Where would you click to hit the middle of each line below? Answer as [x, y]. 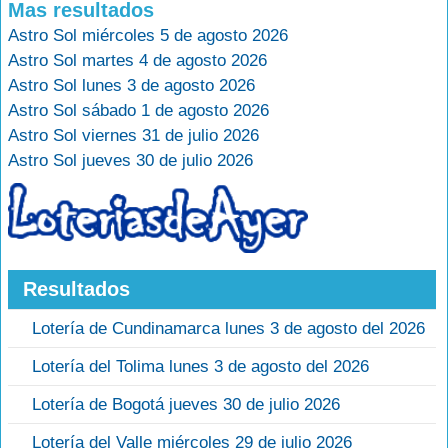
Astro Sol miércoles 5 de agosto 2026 [148, 35]
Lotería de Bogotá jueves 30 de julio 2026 [186, 404]
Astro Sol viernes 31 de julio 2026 [133, 135]
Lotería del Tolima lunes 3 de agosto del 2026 [200, 366]
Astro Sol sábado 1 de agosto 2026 [138, 110]
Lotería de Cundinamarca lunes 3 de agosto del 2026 [228, 328]
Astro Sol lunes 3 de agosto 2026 [131, 85]
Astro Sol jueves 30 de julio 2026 [130, 160]
